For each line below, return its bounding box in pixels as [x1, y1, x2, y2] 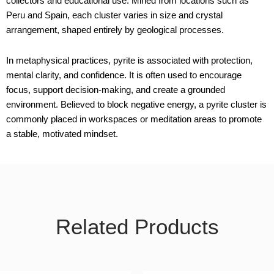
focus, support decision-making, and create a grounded [6, 84, 225, 95]
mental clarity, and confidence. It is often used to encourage [6, 70, 242, 81]
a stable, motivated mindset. [6, 128, 118, 139]
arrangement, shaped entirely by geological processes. [6, 24, 224, 35]
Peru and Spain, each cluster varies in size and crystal [6, 10, 223, 20]
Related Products [55, 214, 219, 239]
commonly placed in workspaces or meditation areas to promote [6, 114, 262, 125]
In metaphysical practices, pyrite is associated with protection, [6, 55, 253, 66]
